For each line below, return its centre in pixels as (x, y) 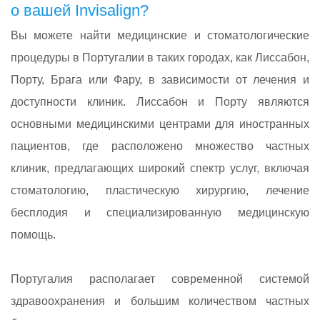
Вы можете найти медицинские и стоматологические (160, 36)
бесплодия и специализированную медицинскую (160, 213)
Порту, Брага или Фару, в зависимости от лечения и (160, 80)
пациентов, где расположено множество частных (160, 146)
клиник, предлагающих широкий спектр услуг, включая (160, 169)
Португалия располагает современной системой (160, 279)
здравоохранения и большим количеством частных (160, 301)
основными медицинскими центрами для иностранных (160, 124)
